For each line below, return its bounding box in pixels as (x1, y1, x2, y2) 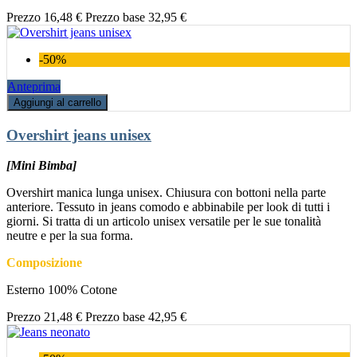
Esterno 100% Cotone (6, 283, 117, 297)
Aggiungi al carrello (14, 96, 101, 108)
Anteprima (7, 79, 61, 93)
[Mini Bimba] (6, 159, 76, 173)
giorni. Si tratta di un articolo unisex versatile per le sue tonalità (6, 214, 321, 229)
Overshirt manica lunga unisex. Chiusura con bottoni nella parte (6, 186, 326, 200)
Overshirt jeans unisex (6, 126, 151, 143)
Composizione (6, 256, 82, 270)
